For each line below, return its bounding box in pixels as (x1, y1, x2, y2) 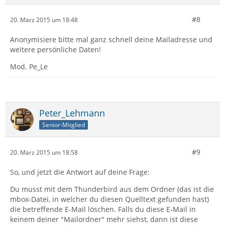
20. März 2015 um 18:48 (10, 15, 78, 24)
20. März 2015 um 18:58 (10, 148, 78, 157)
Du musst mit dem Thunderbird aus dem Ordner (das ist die (10, 184, 214, 194)
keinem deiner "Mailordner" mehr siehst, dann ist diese (10, 214, 198, 224)
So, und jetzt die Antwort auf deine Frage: (10, 167, 150, 177)
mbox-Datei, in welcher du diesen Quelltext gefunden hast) (10, 194, 209, 204)
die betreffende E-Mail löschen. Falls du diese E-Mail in (10, 204, 196, 214)
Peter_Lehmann (39, 107, 105, 119)
